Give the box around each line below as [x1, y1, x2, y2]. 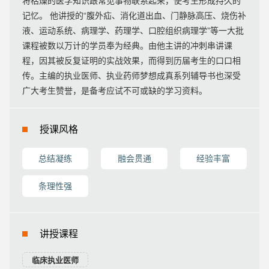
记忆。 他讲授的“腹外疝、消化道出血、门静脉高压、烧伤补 [22, 11, 246, 20]
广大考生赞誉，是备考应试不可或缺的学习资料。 [22, 86, 207, 95]
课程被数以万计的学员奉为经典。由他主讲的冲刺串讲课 [22, 41, 232, 50]
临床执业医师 [31, 256, 79, 265]
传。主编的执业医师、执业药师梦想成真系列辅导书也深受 [22, 71, 241, 80]
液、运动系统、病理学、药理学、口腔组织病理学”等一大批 [22, 26, 244, 35]
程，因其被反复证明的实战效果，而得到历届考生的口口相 [22, 56, 241, 65]
